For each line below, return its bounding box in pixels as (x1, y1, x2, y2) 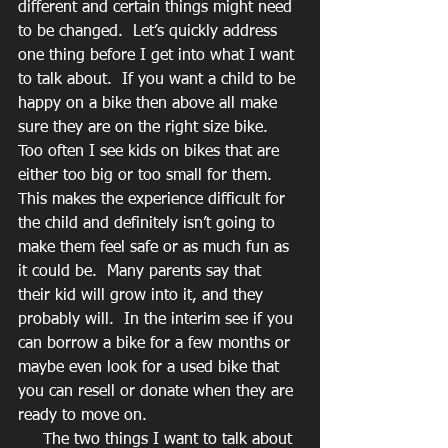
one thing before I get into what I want (18, 48, 299, 65)
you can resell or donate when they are (18, 384, 298, 401)
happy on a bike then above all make (18, 96, 282, 113)
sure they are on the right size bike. (18, 120, 278, 137)
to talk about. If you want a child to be (18, 72, 300, 89)
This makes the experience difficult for (18, 192, 290, 209)
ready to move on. (18, 408, 157, 425)
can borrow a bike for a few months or (18, 336, 295, 353)
